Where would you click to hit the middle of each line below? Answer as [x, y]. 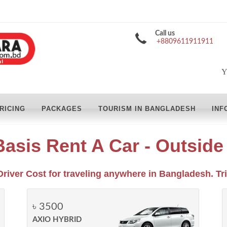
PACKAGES [62, 109]
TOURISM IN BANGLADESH [147, 109]
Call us [165, 33]
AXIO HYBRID [57, 220]
